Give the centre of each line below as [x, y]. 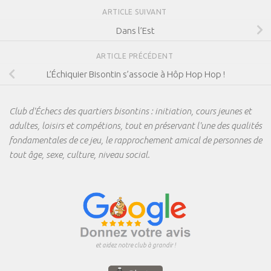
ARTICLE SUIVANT [135, 11]
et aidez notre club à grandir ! [135, 245]
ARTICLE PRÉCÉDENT [135, 56]
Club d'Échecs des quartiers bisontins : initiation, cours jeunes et [130, 111]
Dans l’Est [135, 30]
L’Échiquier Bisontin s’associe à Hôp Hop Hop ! [135, 74]
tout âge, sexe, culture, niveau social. [80, 154]
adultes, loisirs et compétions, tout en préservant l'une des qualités [135, 125]
